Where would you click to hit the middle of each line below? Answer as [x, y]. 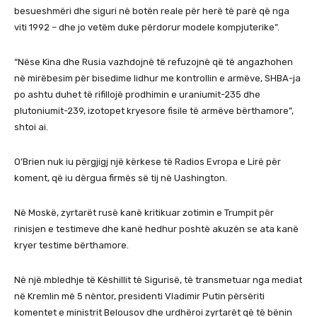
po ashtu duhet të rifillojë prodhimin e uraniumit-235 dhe [137, 94]
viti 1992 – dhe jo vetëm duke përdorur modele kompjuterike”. [147, 27]
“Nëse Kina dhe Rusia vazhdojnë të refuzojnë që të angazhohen [154, 62]
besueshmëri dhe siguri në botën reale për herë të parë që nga [152, 11]
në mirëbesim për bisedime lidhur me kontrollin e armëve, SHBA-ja [157, 78]
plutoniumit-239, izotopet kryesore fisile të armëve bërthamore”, [154, 110]
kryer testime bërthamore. [71, 245]
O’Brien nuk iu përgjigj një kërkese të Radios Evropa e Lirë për [148, 161]
